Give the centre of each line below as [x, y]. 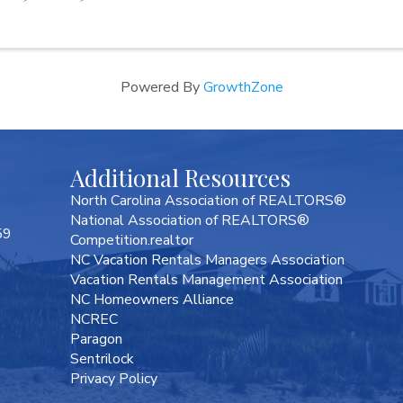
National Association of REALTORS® [190, 221]
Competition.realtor [132, 241]
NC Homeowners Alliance [152, 300]
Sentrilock [103, 359]
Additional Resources [181, 178]
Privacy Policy [114, 379]
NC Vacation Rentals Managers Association [208, 260]
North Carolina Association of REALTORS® [209, 201]
